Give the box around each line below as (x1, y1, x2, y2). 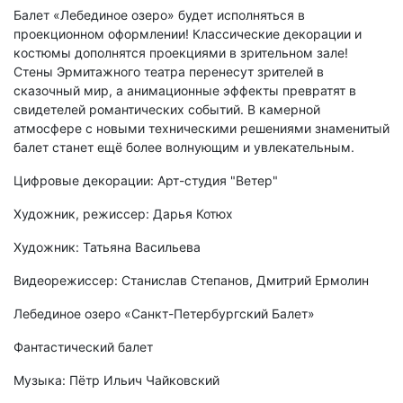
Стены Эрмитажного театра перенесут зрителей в (13, 64, 324, 80)
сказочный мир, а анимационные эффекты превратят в (13, 83, 356, 99)
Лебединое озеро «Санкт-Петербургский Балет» (13, 306, 315, 322)
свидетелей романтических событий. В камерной (13, 102, 320, 118)
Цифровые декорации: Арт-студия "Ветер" (13, 173, 278, 189)
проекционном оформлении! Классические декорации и (13, 26, 362, 42)
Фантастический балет (13, 339, 153, 355)
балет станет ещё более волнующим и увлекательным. (13, 139, 354, 156)
